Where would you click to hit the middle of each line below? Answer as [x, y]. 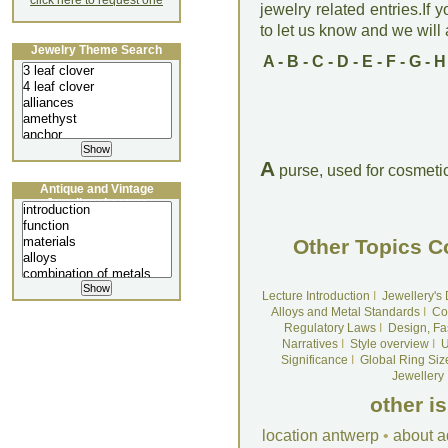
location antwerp [320, 435]
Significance [314, 360]
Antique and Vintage [96, 189]
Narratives [309, 344]
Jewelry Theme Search [96, 50]
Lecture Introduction [315, 296]
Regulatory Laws [329, 328]
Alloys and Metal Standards [345, 312]
